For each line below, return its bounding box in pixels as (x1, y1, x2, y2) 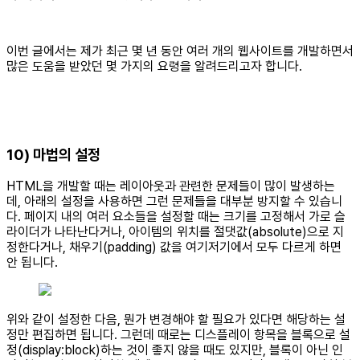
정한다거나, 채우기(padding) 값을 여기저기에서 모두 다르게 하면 (6, 239, 342, 256)
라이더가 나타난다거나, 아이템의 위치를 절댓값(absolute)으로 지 (6, 224, 344, 240)
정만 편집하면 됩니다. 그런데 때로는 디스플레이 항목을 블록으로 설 (6, 327, 350, 343)
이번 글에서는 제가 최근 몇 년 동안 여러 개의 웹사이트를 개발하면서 (6, 43, 354, 59)
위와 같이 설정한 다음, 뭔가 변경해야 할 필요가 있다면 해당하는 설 (6, 312, 346, 328)
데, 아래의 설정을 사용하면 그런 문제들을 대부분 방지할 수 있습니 (6, 194, 342, 210)
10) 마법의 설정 (6, 145, 100, 164)
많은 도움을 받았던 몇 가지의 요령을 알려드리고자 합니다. (6, 58, 302, 74)
